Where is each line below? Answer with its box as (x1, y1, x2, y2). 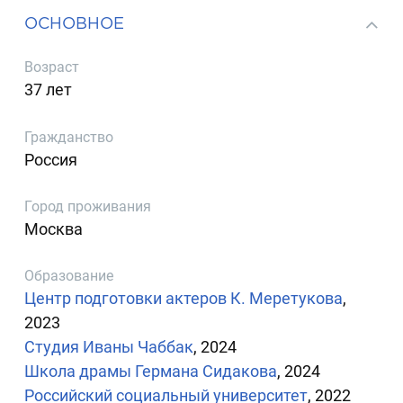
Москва (24, 219, 84, 238)
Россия (24, 149, 78, 169)
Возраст (24, 58, 80, 76)
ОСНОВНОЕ (24, 13, 125, 31)
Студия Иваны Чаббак (24, 337, 194, 357)
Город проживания (24, 197, 152, 215)
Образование (24, 267, 114, 285)
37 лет (24, 80, 73, 100)
